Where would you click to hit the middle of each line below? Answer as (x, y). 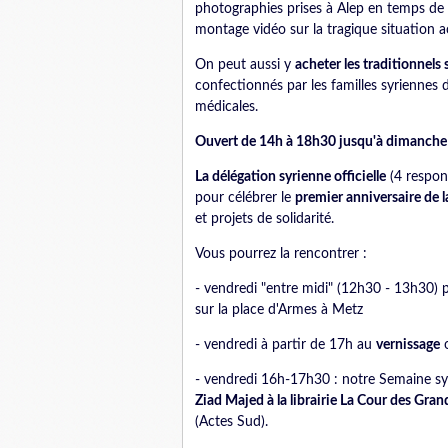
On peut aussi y (245, 65)
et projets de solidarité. (264, 219)
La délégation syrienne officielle (290, 177)
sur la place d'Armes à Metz (279, 310)
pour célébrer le (245, 198)
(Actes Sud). (231, 422)
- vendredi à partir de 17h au (285, 345)
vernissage (408, 345)
